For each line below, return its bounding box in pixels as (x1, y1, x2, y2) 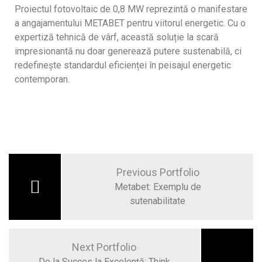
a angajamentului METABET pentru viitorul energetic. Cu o (15, 18, 246, 29)
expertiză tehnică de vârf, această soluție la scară (15, 32, 219, 43)
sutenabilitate (130, 195, 186, 206)
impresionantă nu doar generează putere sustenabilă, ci (15, 46, 242, 57)
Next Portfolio (72, 241, 137, 253)
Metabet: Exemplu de (114, 181, 201, 192)
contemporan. (15, 74, 70, 85)
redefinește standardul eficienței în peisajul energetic (15, 60, 231, 71)
